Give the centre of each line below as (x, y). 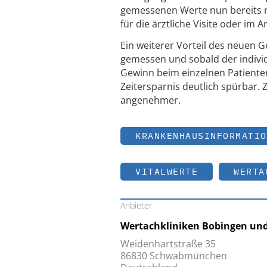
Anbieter (136, 205)
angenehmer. (150, 100)
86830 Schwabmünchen (174, 255)
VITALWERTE (167, 171)
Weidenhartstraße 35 (168, 243)
